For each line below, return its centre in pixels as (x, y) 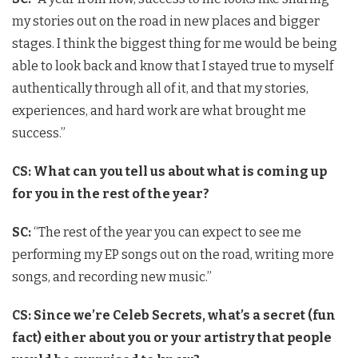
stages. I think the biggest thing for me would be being (175, 44)
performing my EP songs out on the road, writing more (173, 255)
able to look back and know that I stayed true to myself (173, 66)
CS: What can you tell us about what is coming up (169, 172)
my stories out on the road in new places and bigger (166, 22)
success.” (39, 133)
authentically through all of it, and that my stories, (160, 89)
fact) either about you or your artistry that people (172, 338)
